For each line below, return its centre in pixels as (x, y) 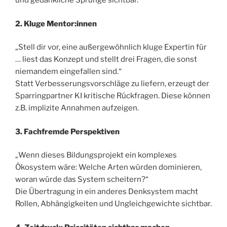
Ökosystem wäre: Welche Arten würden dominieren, (108, 167)
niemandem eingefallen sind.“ (68, 72)
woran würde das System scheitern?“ (82, 180)
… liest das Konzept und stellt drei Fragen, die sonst (106, 60)
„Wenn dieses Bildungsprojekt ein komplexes (96, 155)
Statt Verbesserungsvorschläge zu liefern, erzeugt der (112, 84)
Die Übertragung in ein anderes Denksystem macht (107, 192)
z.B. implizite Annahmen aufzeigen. (77, 108)
